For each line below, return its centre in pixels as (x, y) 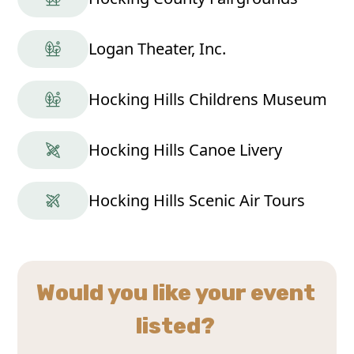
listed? (175, 326)
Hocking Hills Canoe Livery (186, 150)
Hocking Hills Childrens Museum (208, 100)
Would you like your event (175, 293)
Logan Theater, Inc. (158, 49)
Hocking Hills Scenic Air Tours (197, 201)
